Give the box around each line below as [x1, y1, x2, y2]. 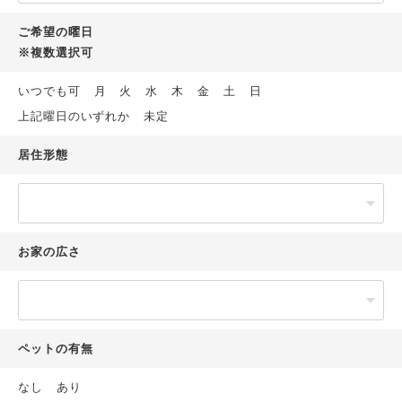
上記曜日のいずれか [18, 109, 131, 123]
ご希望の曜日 [18, 25, 93, 39]
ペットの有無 [18, 342, 93, 355]
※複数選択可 [18, 46, 93, 59]
